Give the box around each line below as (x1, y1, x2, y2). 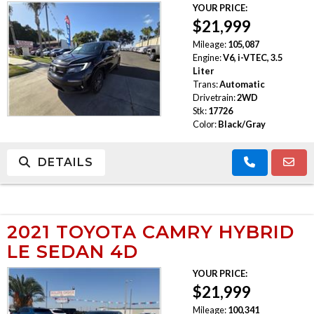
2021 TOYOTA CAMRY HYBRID (7, 220, 294, 243)
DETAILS (31, 155, 93, 169)
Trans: (192, 78, 218, 90)
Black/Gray (217, 118, 266, 130)
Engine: (192, 51, 221, 63)
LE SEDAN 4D (7, 240, 138, 262)
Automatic (219, 78, 265, 90)
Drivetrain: (192, 91, 235, 103)
